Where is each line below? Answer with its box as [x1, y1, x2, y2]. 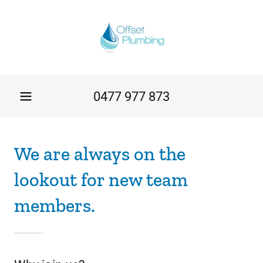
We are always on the [14, 143, 186, 165]
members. [14, 194, 95, 217]
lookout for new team [14, 168, 188, 191]
